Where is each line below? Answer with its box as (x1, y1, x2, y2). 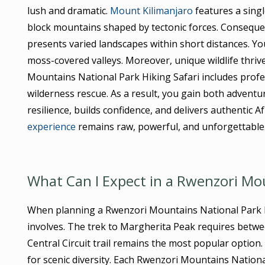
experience (27, 119, 76, 133)
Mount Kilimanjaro (109, 4, 193, 17)
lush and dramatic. (27, 4, 110, 17)
